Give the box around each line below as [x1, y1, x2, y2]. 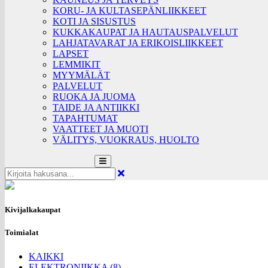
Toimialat [5, 228, 38, 237]
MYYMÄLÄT [53, 70, 110, 80]
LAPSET [53, 48, 89, 59]
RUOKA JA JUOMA [53, 92, 136, 102]
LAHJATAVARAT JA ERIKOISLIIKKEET [53, 38, 223, 48]
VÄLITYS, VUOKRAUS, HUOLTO [53, 135, 199, 145]
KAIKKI [29, 251, 63, 261]
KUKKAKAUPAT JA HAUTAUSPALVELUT [53, 27, 238, 37]
